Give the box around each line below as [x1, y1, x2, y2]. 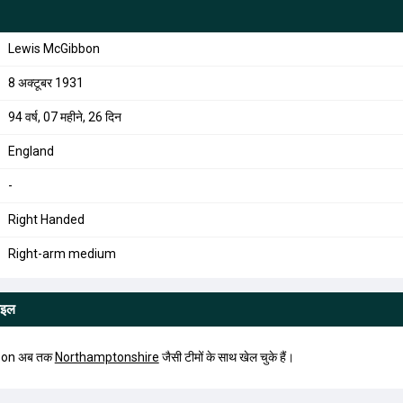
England [7, 144, 54, 158]
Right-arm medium [7, 246, 116, 261]
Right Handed [7, 212, 85, 227]
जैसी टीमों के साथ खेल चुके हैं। [158, 350, 294, 364]
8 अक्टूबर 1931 [7, 76, 84, 90]
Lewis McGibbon [7, 41, 100, 56]
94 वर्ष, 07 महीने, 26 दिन [7, 110, 121, 124]
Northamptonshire [54, 350, 159, 364]
